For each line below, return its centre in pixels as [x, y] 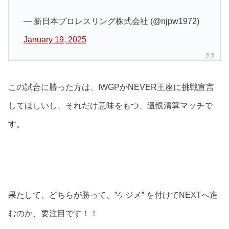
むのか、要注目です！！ [53, 213]
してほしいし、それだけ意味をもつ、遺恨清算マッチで [110, 105]
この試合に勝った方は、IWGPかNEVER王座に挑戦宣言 [111, 87]
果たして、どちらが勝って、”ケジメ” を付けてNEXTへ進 [113, 195]
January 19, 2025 [55, 39]
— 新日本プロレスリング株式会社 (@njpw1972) [111, 21]
